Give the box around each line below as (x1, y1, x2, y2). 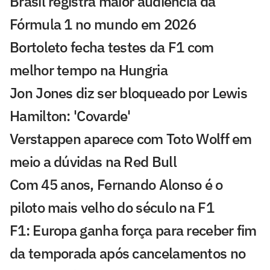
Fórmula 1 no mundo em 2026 (10, 14, 196, 34)
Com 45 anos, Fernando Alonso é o (10, 175, 223, 195)
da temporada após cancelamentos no (10, 243, 246, 263)
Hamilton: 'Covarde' (10, 106, 131, 126)
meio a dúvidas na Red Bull (10, 152, 177, 172)
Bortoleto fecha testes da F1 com (10, 37, 214, 57)
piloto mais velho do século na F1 (10, 198, 214, 218)
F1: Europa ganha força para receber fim (10, 221, 257, 240)
